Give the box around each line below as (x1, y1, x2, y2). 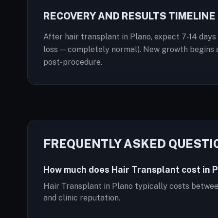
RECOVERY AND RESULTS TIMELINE (43, 10, 216, 22)
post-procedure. (43, 57, 102, 67)
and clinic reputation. (43, 193, 120, 202)
